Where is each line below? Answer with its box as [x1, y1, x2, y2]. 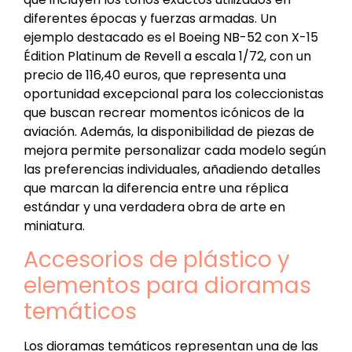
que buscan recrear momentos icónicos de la [24, 104, 304, 123]
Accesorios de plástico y [24, 244, 290, 276]
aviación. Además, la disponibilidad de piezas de [24, 123, 314, 141]
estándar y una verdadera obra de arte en [24, 198, 285, 217]
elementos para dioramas [24, 270, 311, 302]
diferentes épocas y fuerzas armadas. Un [24, 9, 277, 28]
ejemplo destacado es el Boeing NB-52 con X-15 [24, 28, 318, 47]
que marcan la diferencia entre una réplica [24, 179, 288, 198]
